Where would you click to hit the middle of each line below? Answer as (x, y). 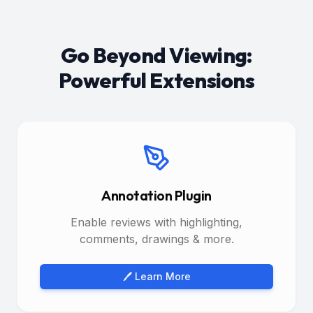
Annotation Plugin (156, 195)
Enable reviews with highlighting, (156, 222)
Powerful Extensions (156, 80)
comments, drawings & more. (156, 239)
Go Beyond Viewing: (156, 55)
